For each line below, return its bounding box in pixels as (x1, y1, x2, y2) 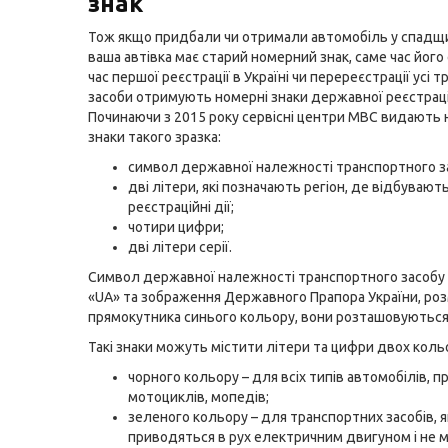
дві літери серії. (128, 239, 232, 255)
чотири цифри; (128, 219, 224, 235)
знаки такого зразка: (88, 129, 221, 145)
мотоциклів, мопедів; (128, 389, 269, 405)
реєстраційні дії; (128, 199, 234, 215)
